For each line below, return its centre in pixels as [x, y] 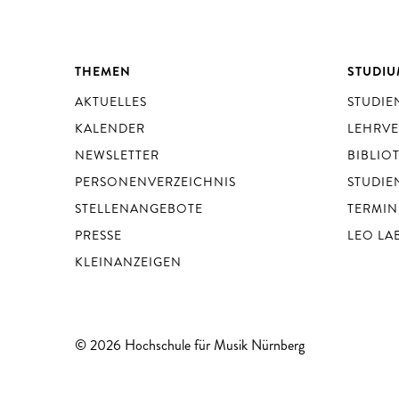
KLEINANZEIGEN [128, 262]
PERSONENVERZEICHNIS [155, 182]
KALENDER [110, 128]
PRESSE [98, 235]
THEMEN [103, 71]
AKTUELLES [111, 102]
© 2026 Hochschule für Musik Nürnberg [190, 345]
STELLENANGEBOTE [139, 208]
